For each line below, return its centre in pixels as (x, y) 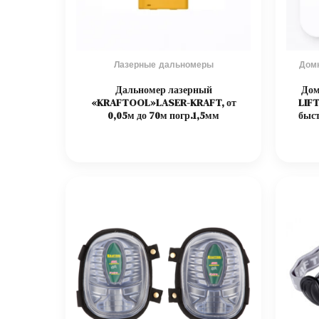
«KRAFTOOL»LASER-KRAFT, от (163, 102)
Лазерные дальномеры (163, 64)
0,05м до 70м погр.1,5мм (163, 115)
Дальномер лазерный (163, 89)
